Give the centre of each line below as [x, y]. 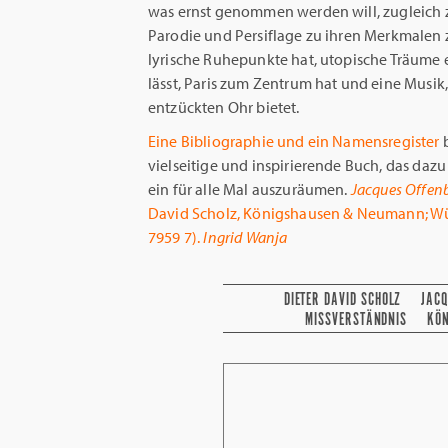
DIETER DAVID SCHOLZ [342, 300]
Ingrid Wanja [245, 237]
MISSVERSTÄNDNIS [356, 320]
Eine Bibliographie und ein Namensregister [294, 141]
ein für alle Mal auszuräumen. [249, 189]
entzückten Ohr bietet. [224, 107]
